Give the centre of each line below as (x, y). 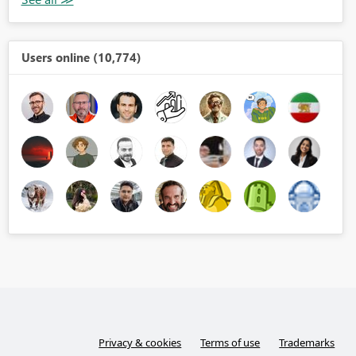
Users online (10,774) (81, 58)
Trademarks (307, 343)
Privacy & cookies (140, 343)
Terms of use (230, 343)
